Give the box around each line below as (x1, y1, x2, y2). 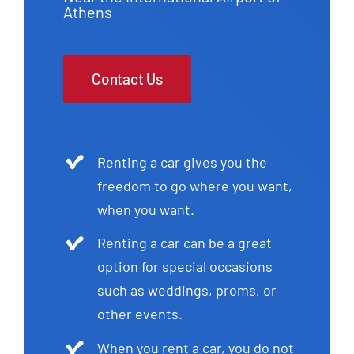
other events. (97, 305, 183, 323)
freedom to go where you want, (97, 176, 293, 194)
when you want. (97, 200, 195, 218)
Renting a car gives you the (97, 153, 268, 171)
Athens (62, 2, 112, 21)
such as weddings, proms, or (97, 281, 277, 299)
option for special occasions (97, 258, 273, 276)
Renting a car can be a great (97, 234, 273, 252)
